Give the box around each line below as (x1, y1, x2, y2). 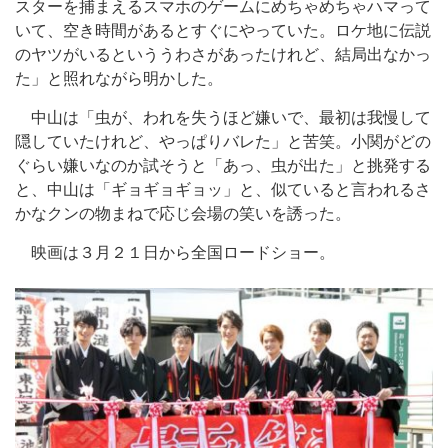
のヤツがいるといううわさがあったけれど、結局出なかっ (15, 46, 431, 63)
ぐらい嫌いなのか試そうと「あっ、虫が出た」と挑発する (15, 157, 431, 174)
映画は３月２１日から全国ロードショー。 (15, 244, 335, 261)
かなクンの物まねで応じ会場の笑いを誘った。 (15, 205, 351, 222)
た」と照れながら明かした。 (15, 70, 223, 87)
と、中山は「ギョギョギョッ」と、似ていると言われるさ (15, 181, 431, 198)
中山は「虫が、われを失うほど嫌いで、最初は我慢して (15, 109, 431, 126)
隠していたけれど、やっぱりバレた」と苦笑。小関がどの (15, 133, 431, 150)
